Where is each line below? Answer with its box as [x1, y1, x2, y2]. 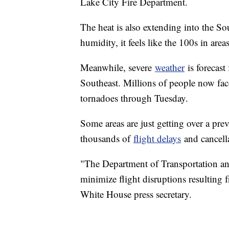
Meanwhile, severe [80, 60, 155, 74]
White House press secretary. [80, 187, 192, 200]
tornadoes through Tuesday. [80, 91, 188, 104]
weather [155, 60, 185, 74]
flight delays [133, 131, 181, 145]
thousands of [80, 131, 133, 145]
